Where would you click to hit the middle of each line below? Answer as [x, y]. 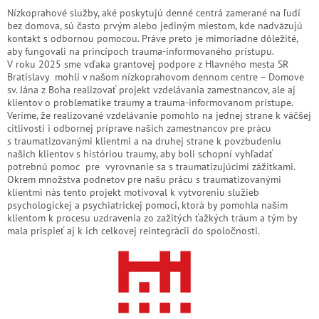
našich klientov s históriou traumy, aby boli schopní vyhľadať [140, 153]
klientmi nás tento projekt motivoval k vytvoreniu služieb [133, 192]
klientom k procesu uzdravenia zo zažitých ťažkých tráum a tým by [152, 218]
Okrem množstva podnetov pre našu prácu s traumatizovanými [144, 179]
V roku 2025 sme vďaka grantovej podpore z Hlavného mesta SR [149, 64]
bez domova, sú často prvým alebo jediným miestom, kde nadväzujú [155, 25]
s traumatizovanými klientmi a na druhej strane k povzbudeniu [144, 141]
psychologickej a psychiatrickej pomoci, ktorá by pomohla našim [147, 205]
